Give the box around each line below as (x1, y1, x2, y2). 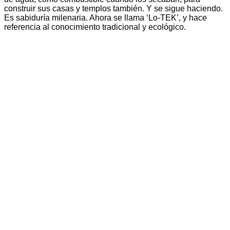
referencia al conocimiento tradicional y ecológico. (4, 23, 186, 32)
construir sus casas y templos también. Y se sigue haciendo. (4, 4, 223, 13)
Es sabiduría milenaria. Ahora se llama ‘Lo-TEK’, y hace (4, 13, 207, 23)
